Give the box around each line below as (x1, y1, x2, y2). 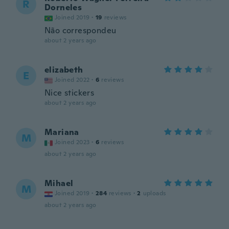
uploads (143, 189, 166, 197)
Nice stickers (44, 87, 95, 98)
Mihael (44, 178, 74, 189)
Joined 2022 (55, 76, 90, 84)
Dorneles (44, 2, 82, 13)
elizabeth (44, 64, 83, 75)
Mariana (44, 127, 79, 138)
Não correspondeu (44, 25, 117, 36)
